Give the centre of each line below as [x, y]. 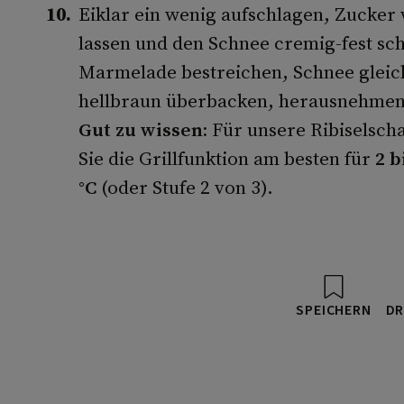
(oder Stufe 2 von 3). [184, 187]
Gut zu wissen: [145, 129]
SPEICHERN [334, 310]
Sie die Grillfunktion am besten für [226, 158]
